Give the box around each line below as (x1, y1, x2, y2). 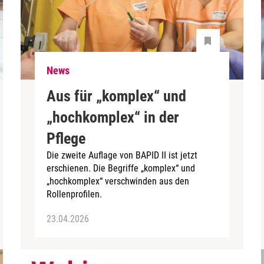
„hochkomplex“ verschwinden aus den (47, 175, 190, 187)
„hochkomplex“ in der (47, 108, 180, 126)
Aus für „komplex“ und (47, 87, 187, 105)
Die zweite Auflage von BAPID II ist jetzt (47, 149, 198, 161)
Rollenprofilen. (47, 188, 103, 200)
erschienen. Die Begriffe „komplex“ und (47, 162, 196, 174)
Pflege (47, 129, 86, 147)
